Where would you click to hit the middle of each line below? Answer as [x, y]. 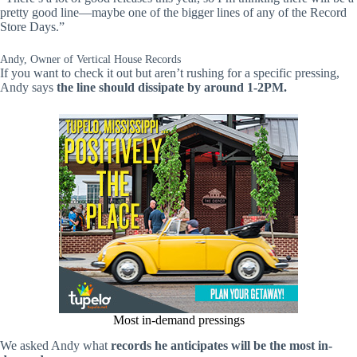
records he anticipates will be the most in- [222, 346]
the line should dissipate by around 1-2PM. [172, 87]
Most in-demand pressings [178, 320]
